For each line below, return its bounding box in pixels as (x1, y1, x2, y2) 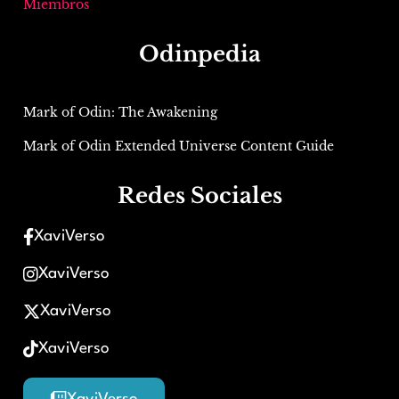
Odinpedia (138, 40, 261, 67)
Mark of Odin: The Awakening (23, 103, 217, 120)
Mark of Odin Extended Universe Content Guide (23, 137, 334, 154)
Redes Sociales (117, 182, 282, 208)
